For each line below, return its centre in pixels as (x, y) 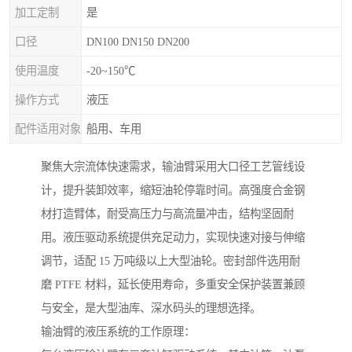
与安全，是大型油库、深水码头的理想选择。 (151, 308)
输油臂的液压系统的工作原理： (118, 332)
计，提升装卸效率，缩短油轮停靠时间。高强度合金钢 (173, 191)
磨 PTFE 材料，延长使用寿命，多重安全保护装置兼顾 (173, 285)
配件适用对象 (48, 129)
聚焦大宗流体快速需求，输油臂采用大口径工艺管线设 (173, 167)
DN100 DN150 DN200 (138, 42)
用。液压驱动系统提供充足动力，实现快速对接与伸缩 (173, 238)
